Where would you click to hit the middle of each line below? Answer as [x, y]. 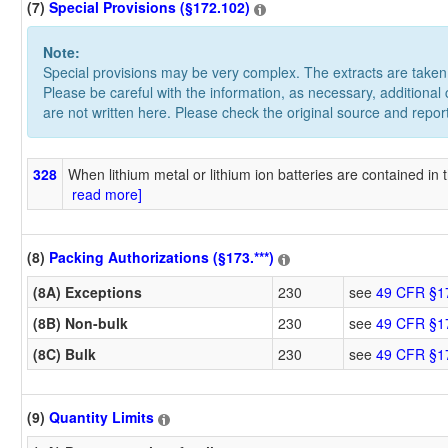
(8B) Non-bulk [80, 322]
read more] [105, 193]
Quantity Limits [101, 417]
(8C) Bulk [64, 353]
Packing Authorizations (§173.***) [161, 257]
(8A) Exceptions [87, 291]
